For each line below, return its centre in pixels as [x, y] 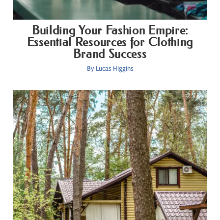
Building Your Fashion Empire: [110, 30]
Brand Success [110, 54]
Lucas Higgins [114, 69]
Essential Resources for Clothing [110, 42]
